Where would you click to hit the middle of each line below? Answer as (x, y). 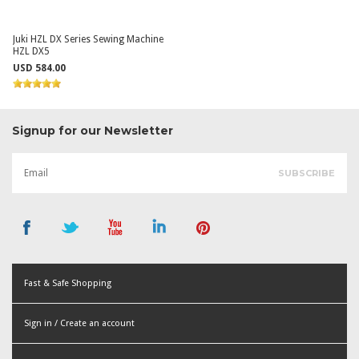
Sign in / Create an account (79, 323)
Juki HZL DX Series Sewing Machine (89, 39)
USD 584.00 (40, 68)
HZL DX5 (32, 51)
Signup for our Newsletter (93, 131)
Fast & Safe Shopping (68, 283)
